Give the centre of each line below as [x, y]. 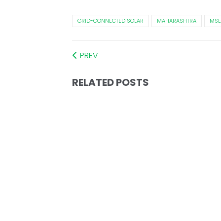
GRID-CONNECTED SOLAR [110, 21]
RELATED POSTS [110, 83]
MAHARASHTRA [176, 21]
